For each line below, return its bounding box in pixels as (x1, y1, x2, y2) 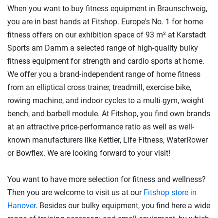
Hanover (7, 200, 36, 210)
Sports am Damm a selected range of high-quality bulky (7, 43, 198, 53)
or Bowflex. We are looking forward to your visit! (7, 148, 170, 158)
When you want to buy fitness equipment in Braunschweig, (7, 3, 207, 13)
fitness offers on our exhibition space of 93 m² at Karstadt (7, 30, 206, 39)
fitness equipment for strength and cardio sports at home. (7, 56, 204, 66)
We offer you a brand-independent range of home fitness (7, 69, 200, 79)
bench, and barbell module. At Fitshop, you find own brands (7, 109, 210, 118)
